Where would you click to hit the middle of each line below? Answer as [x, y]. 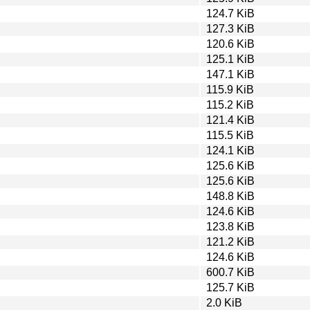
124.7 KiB [230, 13]
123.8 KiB [230, 226]
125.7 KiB [230, 287]
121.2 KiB [230, 241]
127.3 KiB [230, 28]
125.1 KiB [230, 59]
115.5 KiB [230, 135]
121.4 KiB [230, 120]
